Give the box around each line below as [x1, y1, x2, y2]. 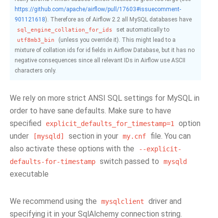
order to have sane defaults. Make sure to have [10, 106, 171, 115]
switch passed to [98, 157, 161, 166]
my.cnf [123, 132, 146, 140]
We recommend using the [10, 197, 99, 206]
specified [10, 119, 43, 128]
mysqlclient [101, 198, 144, 205]
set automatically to [115, 26, 169, 33]
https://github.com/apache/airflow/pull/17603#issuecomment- [15, 6, 181, 13]
